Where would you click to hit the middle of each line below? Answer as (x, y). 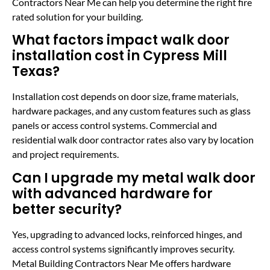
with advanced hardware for (112, 193)
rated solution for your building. (77, 17)
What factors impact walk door (121, 40)
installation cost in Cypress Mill (120, 56)
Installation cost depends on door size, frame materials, (125, 96)
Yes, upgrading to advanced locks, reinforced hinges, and (127, 234)
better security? (67, 209)
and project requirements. (65, 154)
